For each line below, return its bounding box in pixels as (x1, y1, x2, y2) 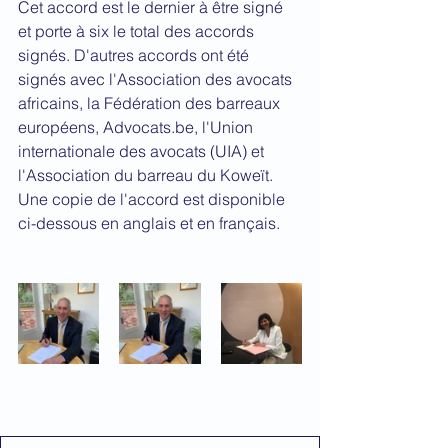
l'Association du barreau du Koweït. (18, 165, 277, 185)
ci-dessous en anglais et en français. (18, 213, 280, 233)
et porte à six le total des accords (18, 21, 258, 41)
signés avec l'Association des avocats (18, 69, 296, 89)
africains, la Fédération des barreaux (18, 93, 284, 113)
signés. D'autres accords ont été (18, 45, 253, 65)
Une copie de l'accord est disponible (18, 189, 289, 209)
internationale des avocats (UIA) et (18, 141, 268, 161)
